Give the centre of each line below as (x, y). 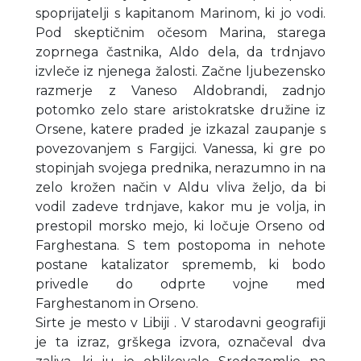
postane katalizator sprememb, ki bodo (180, 265)
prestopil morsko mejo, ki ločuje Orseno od (180, 226)
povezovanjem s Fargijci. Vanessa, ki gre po (180, 149)
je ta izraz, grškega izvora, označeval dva (180, 342)
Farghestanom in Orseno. (117, 304)
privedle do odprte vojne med (180, 284)
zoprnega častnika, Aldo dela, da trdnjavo (180, 52)
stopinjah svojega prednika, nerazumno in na (180, 168)
